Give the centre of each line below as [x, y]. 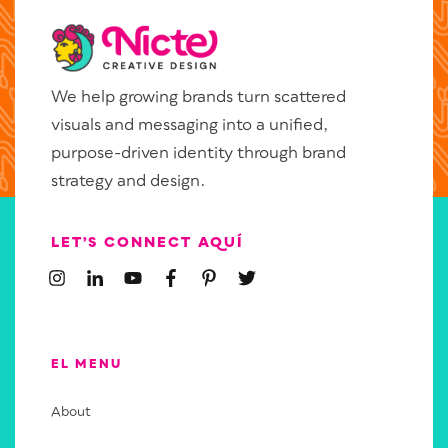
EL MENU [86, 365]
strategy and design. [130, 181]
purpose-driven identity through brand [198, 153]
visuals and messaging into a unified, [189, 125]
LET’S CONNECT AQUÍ [147, 243]
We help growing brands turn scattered [198, 97]
